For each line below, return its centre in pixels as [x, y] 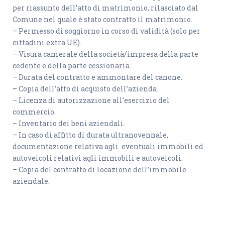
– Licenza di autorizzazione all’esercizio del [91, 100]
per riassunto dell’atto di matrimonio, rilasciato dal [105, 8]
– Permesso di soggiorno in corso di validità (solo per [106, 31]
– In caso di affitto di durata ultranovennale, [90, 135]
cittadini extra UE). [47, 43]
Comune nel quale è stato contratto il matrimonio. [102, 20]
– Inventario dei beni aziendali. [69, 124]
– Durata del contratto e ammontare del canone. [97, 77]
